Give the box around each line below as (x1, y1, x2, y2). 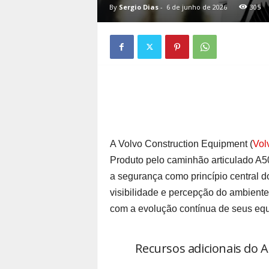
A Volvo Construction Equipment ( (109, 139, 253, 149)
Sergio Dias (118, 2, 159, 11)
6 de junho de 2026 (166, 2, 227, 11)
